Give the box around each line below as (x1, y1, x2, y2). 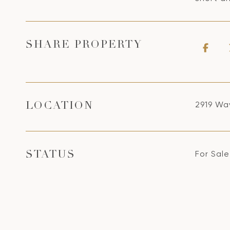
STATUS (26, 150, 75, 161)
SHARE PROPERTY (26, 40, 142, 51)
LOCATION (26, 101, 93, 112)
